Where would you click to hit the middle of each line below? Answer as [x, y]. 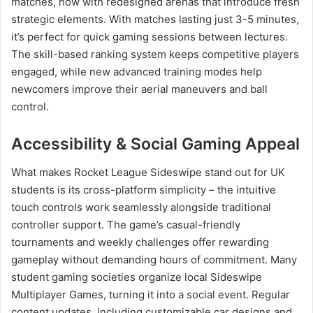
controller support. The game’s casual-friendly [126, 224]
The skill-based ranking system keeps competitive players [155, 54]
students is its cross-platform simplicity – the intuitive [144, 189]
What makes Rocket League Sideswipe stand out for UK [148, 172]
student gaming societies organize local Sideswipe [137, 277]
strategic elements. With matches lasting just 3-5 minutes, [155, 20]
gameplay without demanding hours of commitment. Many [154, 259]
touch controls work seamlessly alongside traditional [141, 207]
